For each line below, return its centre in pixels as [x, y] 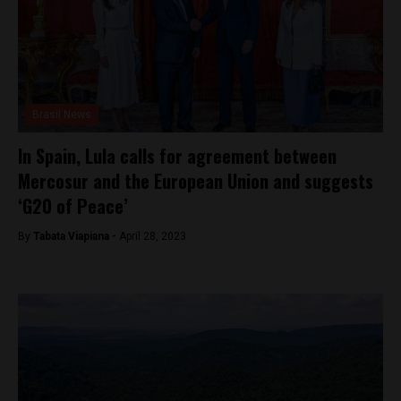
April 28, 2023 [153, 236]
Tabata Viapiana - [76, 236]
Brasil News [62, 115]
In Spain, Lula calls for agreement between [177, 156]
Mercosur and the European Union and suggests [196, 181]
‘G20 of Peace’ [73, 206]
